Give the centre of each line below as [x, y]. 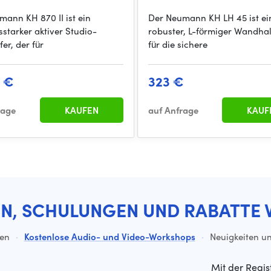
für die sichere [178, 44]
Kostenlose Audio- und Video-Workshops [109, 237]
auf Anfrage [173, 110]
